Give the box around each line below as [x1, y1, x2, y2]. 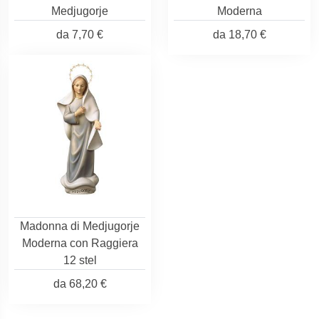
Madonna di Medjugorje [20, 220, 140, 232]
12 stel [63, 254, 97, 266]
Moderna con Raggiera [21, 237, 138, 249]
